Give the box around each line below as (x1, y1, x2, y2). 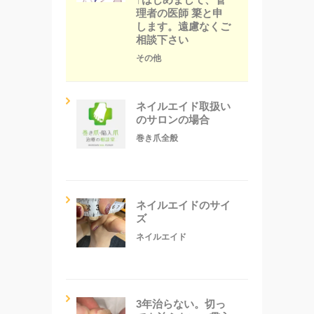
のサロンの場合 (136, 113, 210, 125)
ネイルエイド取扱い (136, 100, 231, 112)
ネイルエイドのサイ (136, 198, 231, 211)
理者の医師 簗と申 (136, 6, 223, 19)
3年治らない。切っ (136, 297, 226, 310)
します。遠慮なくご (136, 20, 231, 32)
